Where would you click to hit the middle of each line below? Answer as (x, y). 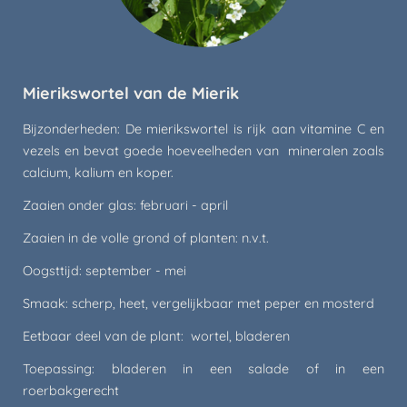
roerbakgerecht (71, 391)
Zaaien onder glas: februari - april (127, 205)
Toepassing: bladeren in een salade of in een (203, 369)
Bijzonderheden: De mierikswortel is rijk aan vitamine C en (203, 129)
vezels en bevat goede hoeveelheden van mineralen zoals (203, 151)
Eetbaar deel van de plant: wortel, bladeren (156, 336)
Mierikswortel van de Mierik (131, 93)
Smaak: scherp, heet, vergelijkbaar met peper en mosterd (199, 303)
